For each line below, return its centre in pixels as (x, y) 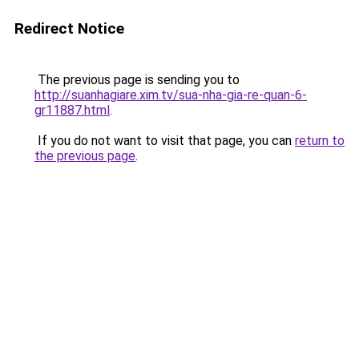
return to (320, 141)
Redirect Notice (69, 28)
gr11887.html (72, 110)
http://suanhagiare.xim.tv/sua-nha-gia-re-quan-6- (171, 95)
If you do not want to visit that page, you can (165, 141)
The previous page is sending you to (137, 80)
